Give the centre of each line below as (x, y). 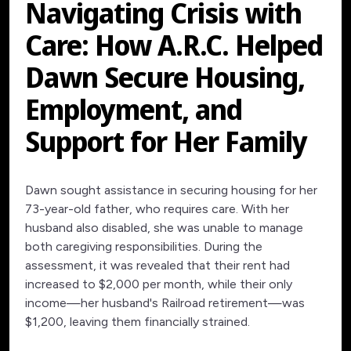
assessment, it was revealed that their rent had (157, 265)
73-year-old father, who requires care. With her (157, 209)
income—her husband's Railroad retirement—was (165, 303)
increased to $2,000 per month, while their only (159, 284)
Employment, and (134, 109)
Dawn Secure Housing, (165, 77)
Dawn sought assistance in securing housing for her (171, 190)
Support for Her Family (166, 141)
